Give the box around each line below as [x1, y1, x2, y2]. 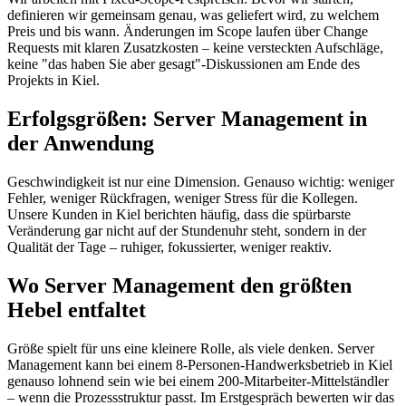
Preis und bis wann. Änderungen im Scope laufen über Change [7, 24, 368, 40]
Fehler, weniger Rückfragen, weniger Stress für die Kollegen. [7, 190, 358, 206]
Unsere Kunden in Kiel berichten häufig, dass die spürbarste [7, 207, 351, 222]
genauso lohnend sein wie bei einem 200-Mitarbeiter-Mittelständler [7, 372, 389, 389]
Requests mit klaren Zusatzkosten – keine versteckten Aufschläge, [7, 40, 383, 56]
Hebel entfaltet [7, 297, 146, 322]
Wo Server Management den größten [7, 273, 352, 297]
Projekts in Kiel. [7, 72, 100, 89]
